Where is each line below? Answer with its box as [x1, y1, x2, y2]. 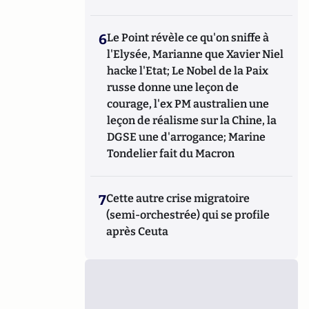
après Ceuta [106, 224, 169, 238]
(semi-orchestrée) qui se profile [106, 208, 270, 221]
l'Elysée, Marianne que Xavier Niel [107, 47, 284, 61]
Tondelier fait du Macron [107, 146, 235, 160]
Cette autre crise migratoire [106, 191, 250, 205]
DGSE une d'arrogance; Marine [107, 130, 266, 143]
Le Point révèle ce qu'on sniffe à [107, 30, 270, 44]
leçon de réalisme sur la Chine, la [107, 113, 277, 127]
